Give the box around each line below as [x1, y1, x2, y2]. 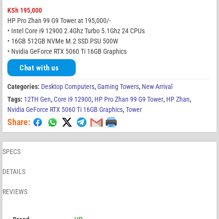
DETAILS [2, 168, 25, 176]
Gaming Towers [97, 83, 139, 91]
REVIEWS [2, 188, 27, 196]
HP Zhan [166, 95, 190, 104]
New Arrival [142, 83, 173, 91]
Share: [7, 117, 30, 128]
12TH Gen [24, 95, 51, 104]
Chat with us [20, 63, 59, 72]
